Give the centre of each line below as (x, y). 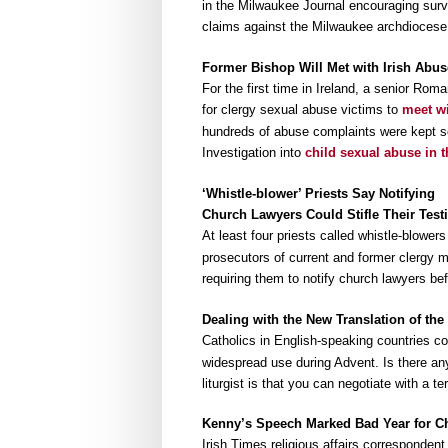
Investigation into (253, 152)
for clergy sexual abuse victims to (302, 109)
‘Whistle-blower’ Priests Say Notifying (318, 194)
